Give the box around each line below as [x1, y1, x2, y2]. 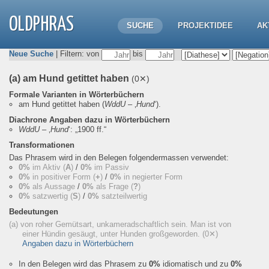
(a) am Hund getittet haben [9, 73, 131, 83]
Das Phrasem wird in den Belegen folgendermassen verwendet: [9, 153, 229, 162]
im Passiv [92, 163, 129, 172]
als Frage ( [94, 182, 133, 191]
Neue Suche [9, 49, 53, 59]
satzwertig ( [30, 192, 73, 201]
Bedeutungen [9, 207, 58, 216]
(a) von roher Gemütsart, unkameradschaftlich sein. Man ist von [9, 220, 231, 229]
